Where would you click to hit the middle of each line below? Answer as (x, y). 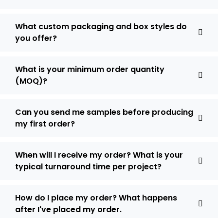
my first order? (45, 124)
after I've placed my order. (68, 209)
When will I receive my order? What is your (99, 155)
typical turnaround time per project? (88, 167)
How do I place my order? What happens (96, 198)
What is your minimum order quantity (90, 69)
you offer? (36, 38)
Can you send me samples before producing (104, 112)
